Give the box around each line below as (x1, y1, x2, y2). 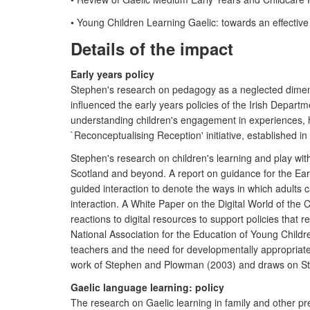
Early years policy (71, 67, 154, 81)
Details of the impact (71, 37, 233, 60)
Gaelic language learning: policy (71, 280, 224, 294)
